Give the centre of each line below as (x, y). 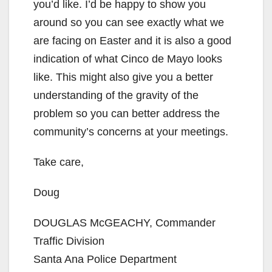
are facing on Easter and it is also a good (132, 40)
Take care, (59, 162)
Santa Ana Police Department (105, 259)
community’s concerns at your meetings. (131, 131)
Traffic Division (69, 241)
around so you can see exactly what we (129, 22)
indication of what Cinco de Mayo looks (128, 59)
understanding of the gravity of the (116, 95)
